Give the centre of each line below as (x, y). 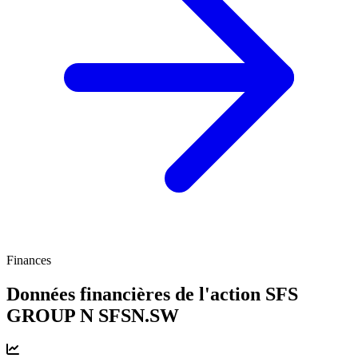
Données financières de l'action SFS (152, 294)
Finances (29, 260)
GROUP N (52, 315)
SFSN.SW (139, 315)
